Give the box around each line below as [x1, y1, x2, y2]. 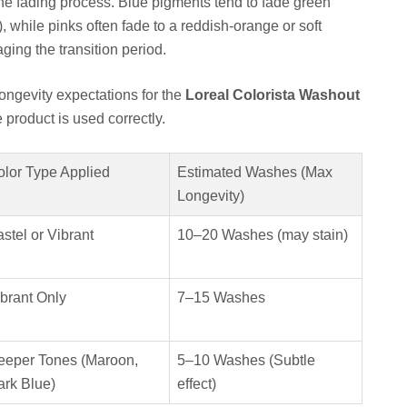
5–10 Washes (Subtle [177, 352, 315, 368]
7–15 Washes [177, 289, 265, 305]
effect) [177, 375, 216, 392]
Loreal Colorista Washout [185, 86, 360, 103]
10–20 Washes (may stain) [177, 226, 348, 243]
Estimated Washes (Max [177, 164, 333, 180]
